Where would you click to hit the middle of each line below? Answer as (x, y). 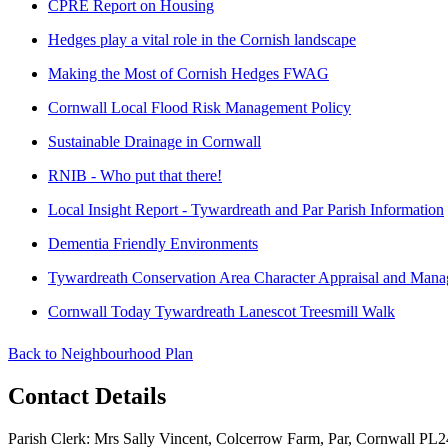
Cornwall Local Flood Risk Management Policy (199, 108)
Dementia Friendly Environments (153, 244)
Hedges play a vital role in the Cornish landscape (202, 40)
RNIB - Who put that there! (135, 176)
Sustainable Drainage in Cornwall (154, 142)
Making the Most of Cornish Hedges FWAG (188, 74)
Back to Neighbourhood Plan (100, 354)
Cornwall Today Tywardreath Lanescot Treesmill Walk (221, 312)
